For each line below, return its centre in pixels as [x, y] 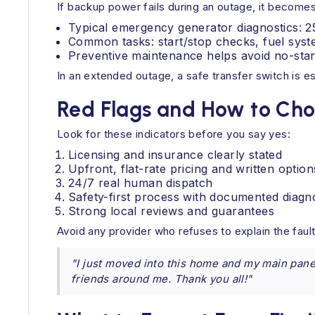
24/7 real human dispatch [141, 183]
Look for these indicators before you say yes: [174, 134]
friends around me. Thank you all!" [162, 279]
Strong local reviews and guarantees [171, 211]
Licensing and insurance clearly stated [175, 155]
